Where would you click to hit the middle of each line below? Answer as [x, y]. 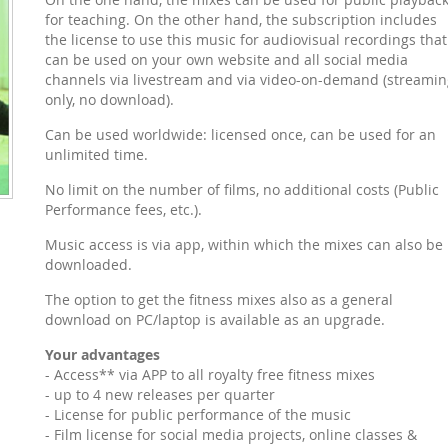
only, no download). [109, 99]
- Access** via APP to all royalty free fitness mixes [209, 374]
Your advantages [102, 354]
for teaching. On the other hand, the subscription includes [240, 19]
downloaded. [88, 264]
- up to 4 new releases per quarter [159, 394]
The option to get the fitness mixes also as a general [218, 299]
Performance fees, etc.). [123, 209]
